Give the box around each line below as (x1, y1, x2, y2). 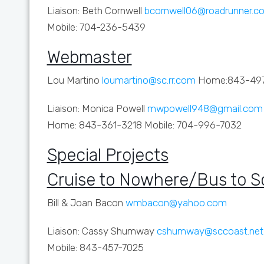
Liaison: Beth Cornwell (47, 5, 142, 16)
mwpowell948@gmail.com (147, 103, 263, 114)
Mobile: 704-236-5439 (47, 21, 146, 33)
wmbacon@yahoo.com (125, 197, 227, 209)
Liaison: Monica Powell (47, 103, 147, 114)
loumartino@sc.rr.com (101, 74, 196, 86)
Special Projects (47, 145, 169, 165)
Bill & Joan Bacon (47, 197, 126, 209)
